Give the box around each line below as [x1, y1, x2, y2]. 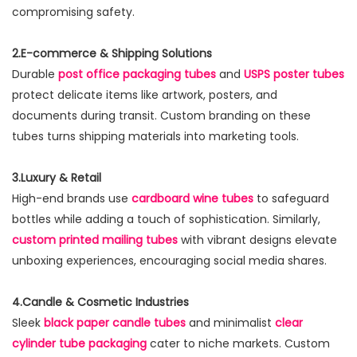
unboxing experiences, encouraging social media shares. [12, 253, 327, 269]
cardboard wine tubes [131, 190, 253, 207]
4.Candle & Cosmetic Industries [12, 294, 189, 311]
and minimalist [186, 315, 275, 331]
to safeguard [253, 190, 329, 207]
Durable [12, 66, 58, 83]
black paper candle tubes [44, 315, 186, 331]
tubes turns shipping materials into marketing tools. [12, 128, 299, 145]
